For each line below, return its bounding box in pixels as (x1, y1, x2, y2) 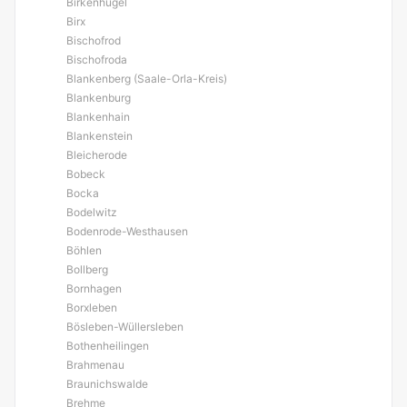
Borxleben (66, 301, 117, 314)
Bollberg (66, 263, 108, 276)
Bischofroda (66, 53, 127, 66)
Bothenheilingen (66, 339, 149, 352)
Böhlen (66, 243, 102, 257)
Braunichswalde (66, 377, 148, 391)
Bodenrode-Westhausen (66, 224, 188, 238)
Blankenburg (66, 91, 131, 104)
